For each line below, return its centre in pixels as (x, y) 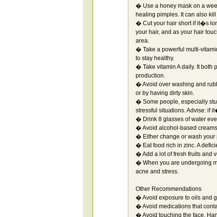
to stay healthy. (155, 58)
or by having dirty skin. (165, 93)
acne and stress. (157, 171)
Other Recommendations (169, 189)
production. (150, 76)
